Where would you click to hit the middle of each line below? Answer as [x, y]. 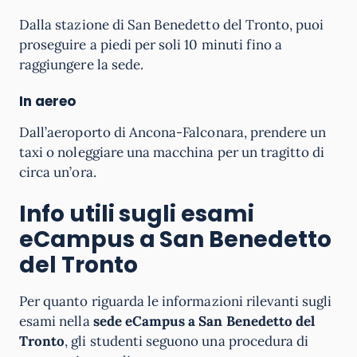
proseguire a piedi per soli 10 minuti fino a [151, 45]
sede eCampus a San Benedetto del [204, 321]
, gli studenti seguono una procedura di [187, 341]
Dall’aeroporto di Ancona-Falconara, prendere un [173, 132]
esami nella [56, 321]
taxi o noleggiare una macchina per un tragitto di [172, 152]
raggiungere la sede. [81, 65]
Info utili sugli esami [137, 214]
